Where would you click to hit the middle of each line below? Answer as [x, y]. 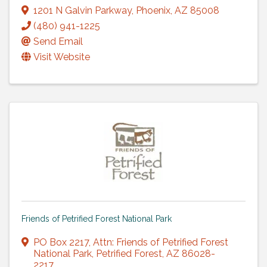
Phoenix [153, 10]
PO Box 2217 [61, 242]
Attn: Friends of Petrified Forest [161, 242]
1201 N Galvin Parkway [83, 10]
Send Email [58, 41]
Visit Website [62, 57]
